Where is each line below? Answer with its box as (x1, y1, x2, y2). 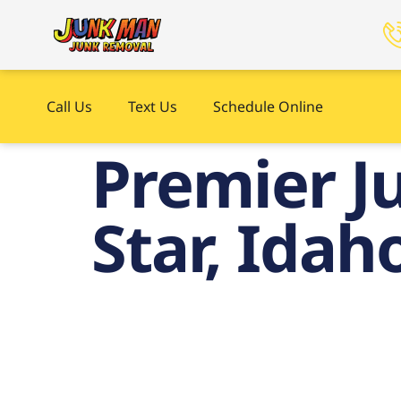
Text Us (128, 97, 177, 116)
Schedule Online (213, 97, 323, 116)
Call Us (47, 97, 92, 116)
